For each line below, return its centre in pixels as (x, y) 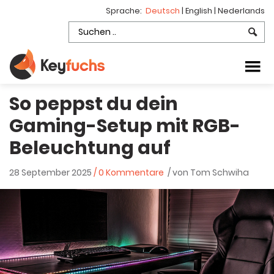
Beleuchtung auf (90, 148)
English (200, 11)
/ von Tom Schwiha (206, 172)
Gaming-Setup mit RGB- (125, 126)
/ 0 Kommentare (129, 172)
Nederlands (241, 11)
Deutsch (164, 11)
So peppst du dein (94, 104)
